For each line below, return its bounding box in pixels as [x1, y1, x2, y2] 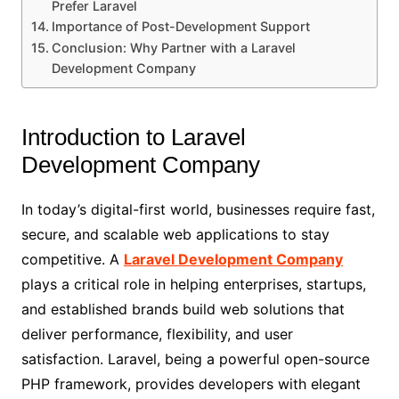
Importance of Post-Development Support [51, 19, 310, 35]
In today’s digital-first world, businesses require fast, [20, 200, 375, 219]
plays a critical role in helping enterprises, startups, [20, 275, 366, 294]
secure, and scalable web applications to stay [20, 225, 330, 244]
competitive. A [20, 250, 124, 269]
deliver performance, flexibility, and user [20, 325, 293, 344]
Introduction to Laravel [20, 124, 246, 151]
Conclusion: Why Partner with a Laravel [51, 40, 296, 56]
